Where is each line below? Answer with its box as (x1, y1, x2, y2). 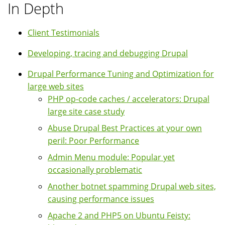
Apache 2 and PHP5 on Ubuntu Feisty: (48, 209, 190, 221)
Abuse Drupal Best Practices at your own (48, 122, 202, 134)
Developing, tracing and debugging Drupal (28, 47, 188, 59)
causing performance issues (48, 193, 154, 204)
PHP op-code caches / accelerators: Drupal (48, 93, 209, 104)
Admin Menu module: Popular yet (48, 151, 175, 163)
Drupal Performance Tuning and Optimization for (28, 68, 214, 79)
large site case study (48, 105, 125, 117)
